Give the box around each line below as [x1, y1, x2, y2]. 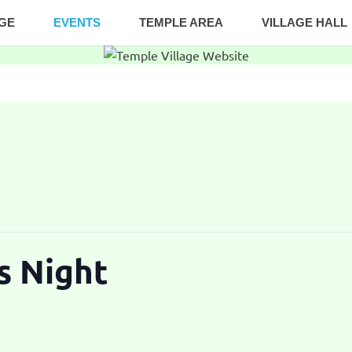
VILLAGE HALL [262, 16, 347, 29]
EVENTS [53, 16, 101, 29]
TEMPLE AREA [139, 16, 223, 29]
